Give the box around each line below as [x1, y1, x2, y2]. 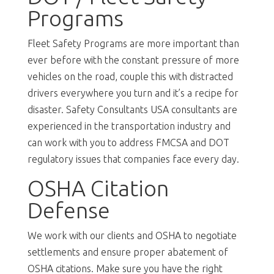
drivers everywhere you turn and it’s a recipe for [27, 87, 239, 98]
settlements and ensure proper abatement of [27, 246, 228, 257]
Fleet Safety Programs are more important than [27, 37, 239, 49]
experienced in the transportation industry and [27, 120, 231, 131]
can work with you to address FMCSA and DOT [27, 136, 229, 148]
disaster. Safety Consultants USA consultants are [27, 103, 237, 115]
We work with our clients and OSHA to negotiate [27, 229, 237, 241]
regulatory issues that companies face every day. [27, 153, 239, 165]
